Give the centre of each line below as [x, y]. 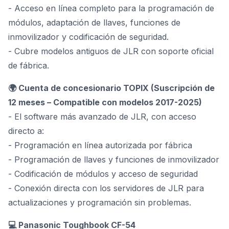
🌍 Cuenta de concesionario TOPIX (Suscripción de [111, 88]
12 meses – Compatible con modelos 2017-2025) [105, 102]
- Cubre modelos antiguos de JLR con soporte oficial [111, 51]
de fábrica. [29, 65]
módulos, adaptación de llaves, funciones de [94, 22]
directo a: [26, 131]
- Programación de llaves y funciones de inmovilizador [114, 159]
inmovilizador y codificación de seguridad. [88, 37]
